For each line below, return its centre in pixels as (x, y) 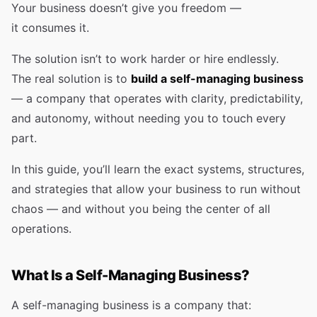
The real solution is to (71, 79)
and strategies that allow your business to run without (156, 189)
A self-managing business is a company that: (131, 305)
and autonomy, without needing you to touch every (149, 118)
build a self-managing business (217, 79)
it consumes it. (50, 28)
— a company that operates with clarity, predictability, (157, 98)
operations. (41, 229)
